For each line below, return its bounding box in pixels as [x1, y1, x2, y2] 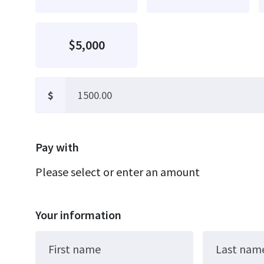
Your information [35, 207, 121, 222]
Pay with [35, 140, 79, 154]
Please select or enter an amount [35, 164, 200, 179]
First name [48, 242, 101, 256]
